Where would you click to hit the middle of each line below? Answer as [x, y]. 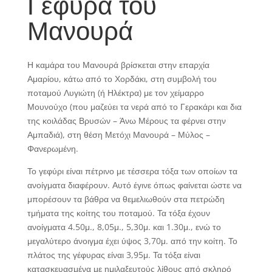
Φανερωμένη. [53, 148]
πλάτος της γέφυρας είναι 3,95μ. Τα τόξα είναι [114, 254]
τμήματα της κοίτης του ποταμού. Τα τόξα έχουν [118, 212]
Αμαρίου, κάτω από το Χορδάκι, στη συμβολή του [122, 78]
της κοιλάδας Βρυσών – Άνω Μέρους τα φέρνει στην [126, 120]
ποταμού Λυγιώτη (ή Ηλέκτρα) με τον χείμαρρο [115, 92]
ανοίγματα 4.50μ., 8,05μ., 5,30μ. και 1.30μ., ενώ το [124, 226]
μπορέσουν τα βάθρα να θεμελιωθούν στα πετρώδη [126, 199]
